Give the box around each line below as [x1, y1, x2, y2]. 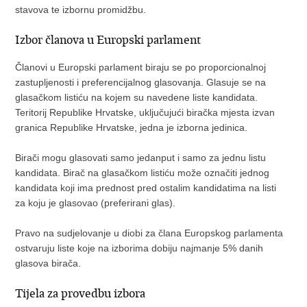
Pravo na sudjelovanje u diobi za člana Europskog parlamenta [15, 228, 284, 238]
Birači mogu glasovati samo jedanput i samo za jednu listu [15, 152, 267, 163]
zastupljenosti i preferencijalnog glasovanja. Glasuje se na [15, 77, 267, 88]
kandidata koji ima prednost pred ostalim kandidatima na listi [15, 182, 277, 193]
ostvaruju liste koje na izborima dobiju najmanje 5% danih [15, 243, 264, 254]
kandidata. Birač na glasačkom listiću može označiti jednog [15, 167, 270, 178]
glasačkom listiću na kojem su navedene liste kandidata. [15, 92, 258, 103]
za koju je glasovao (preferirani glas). [15, 197, 176, 208]
